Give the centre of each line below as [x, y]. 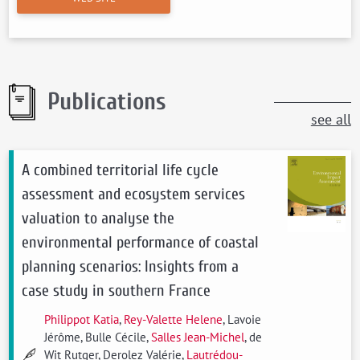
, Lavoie [242, 319]
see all [331, 119]
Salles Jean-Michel [198, 337]
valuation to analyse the [98, 218]
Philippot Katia [82, 319]
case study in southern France [117, 290]
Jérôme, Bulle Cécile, [98, 337]
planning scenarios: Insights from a [131, 266]
